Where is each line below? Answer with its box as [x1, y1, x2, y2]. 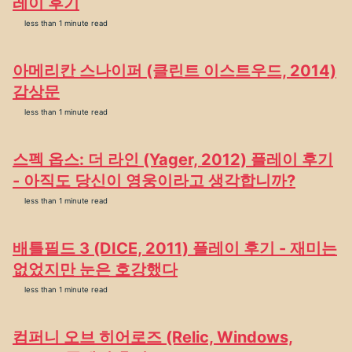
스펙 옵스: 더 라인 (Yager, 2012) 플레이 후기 [13, 150, 333, 169]
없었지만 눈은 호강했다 [13, 260, 178, 279]
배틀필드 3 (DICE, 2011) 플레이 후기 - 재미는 [13, 239, 337, 258]
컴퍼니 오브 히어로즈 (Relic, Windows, [13, 328, 293, 346]
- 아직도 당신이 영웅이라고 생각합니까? [13, 171, 295, 190]
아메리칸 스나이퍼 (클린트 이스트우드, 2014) [13, 61, 336, 80]
